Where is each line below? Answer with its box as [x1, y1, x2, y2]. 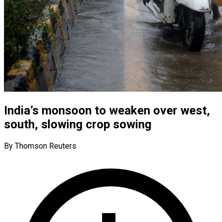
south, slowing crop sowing [4, 117, 152, 131]
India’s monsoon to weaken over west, [4, 103, 210, 117]
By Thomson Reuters [4, 141, 76, 151]
